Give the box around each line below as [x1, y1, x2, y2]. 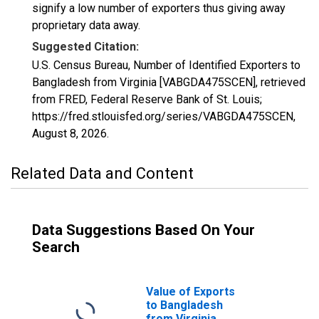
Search [32, 239, 80, 256]
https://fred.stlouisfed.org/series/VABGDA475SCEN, [32, 110, 296, 123]
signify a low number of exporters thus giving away [32, 1, 286, 15]
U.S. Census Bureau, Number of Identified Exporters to [32, 58, 300, 72]
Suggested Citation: [32, 40, 139, 53]
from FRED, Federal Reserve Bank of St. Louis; [32, 93, 262, 106]
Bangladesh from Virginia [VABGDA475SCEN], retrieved [32, 75, 305, 89]
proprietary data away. [32, 19, 140, 32]
